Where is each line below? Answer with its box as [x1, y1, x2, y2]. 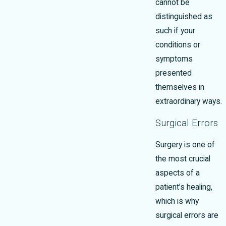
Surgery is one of [155, 140, 215, 150]
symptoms [155, 54, 193, 64]
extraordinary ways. [155, 97, 222, 106]
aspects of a [155, 168, 200, 178]
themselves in [155, 83, 204, 92]
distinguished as [155, 12, 212, 22]
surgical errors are [155, 211, 218, 220]
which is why [155, 197, 199, 206]
